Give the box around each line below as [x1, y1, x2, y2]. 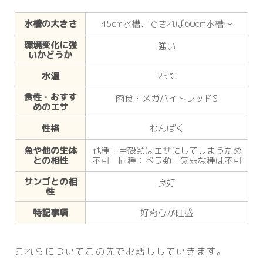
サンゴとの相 [23, 176, 77, 188]
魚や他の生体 [23, 144, 77, 157]
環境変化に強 [23, 39, 77, 52]
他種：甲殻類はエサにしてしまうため [92, 144, 242, 157]
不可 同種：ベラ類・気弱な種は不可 [92, 154, 242, 167]
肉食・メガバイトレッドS [116, 92, 218, 105]
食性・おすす [23, 91, 77, 104]
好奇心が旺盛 [140, 207, 193, 220]
